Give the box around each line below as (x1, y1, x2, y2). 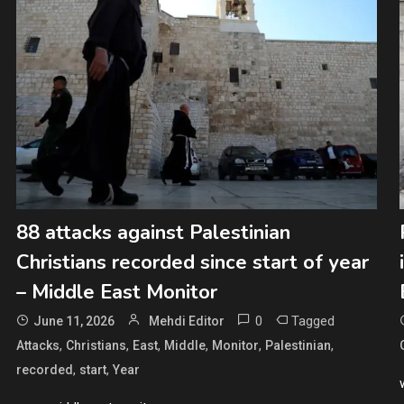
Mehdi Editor (148, 313, 225, 328)
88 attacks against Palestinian (15, 218, 290, 246)
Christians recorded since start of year (15, 248, 369, 276)
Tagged (290, 312, 335, 329)
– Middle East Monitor (15, 278, 217, 306)
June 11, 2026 (32, 313, 115, 328)
